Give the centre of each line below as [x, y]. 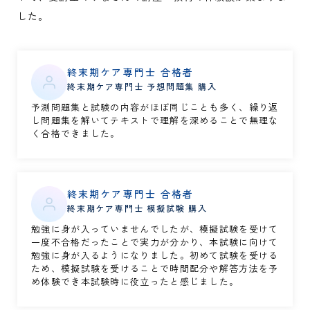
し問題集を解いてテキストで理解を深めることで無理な [155, 120]
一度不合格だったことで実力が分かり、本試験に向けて [155, 242]
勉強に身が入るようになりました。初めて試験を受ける [155, 255]
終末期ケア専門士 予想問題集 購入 [142, 86]
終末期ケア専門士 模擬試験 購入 [137, 208]
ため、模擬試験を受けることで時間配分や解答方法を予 [155, 268]
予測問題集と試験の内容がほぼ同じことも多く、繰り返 [155, 107]
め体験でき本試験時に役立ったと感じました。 [135, 281]
